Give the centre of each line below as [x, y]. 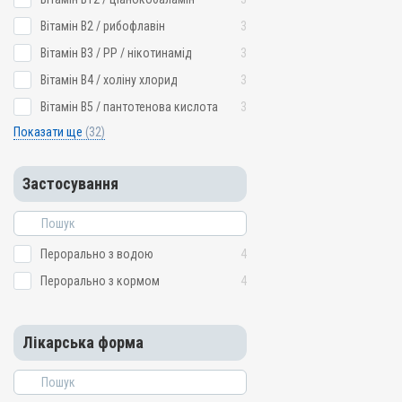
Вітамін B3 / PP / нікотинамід [116, 53]
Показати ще [49, 132]
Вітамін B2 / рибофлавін [103, 26]
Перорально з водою [97, 254]
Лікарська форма [83, 342]
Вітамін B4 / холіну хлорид [109, 80]
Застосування [70, 184]
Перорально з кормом [100, 281]
